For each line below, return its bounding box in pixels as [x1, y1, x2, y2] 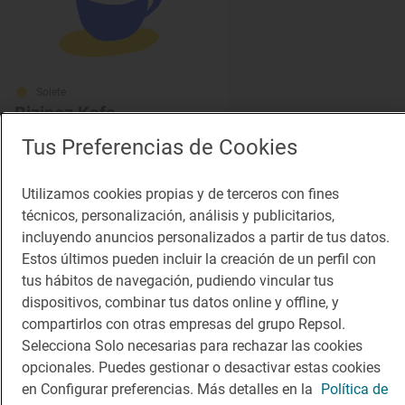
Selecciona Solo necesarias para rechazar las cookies [22, 337, 363, 354]
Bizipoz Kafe [14, 102, 116, 125]
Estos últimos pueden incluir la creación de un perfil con [22, 250, 376, 268]
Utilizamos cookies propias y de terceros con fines [22, 185, 339, 202]
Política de [321, 381, 388, 398]
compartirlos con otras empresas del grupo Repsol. [22, 316, 345, 333]
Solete [36, 86, 66, 99]
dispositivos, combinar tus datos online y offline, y [22, 294, 339, 311]
